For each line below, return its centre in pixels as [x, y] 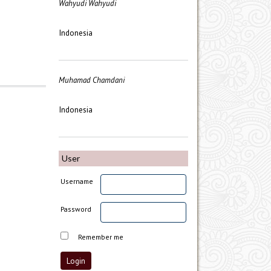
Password [76, 209]
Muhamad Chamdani [92, 80]
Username [77, 181]
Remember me [101, 237]
